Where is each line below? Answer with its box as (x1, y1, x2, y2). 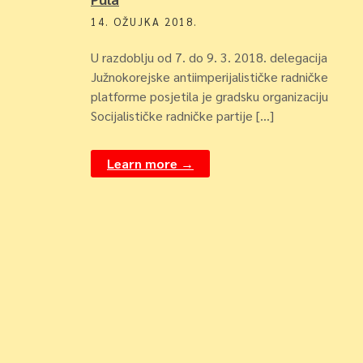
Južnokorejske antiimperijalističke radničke (91, 68, 328, 85)
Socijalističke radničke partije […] (91, 107, 274, 124)
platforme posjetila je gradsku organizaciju (91, 88, 328, 105)
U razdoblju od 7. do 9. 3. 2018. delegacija (91, 49, 327, 66)
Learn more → (107, 155, 194, 172)
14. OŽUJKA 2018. (91, 15, 198, 28)
